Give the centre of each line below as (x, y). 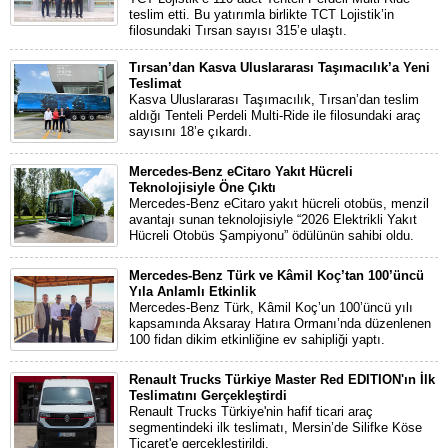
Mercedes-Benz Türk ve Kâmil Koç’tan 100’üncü (276, 275)
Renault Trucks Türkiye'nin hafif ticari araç (251, 411)
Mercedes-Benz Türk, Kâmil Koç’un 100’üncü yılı (271, 307)
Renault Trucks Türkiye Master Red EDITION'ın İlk (282, 379)
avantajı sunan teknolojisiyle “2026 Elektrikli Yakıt (273, 219)
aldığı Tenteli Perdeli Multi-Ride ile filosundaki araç (275, 115)
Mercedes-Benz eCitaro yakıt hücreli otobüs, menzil (279, 203)
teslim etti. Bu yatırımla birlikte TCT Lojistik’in (261, 14)
